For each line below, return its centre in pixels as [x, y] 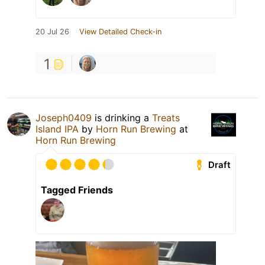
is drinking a [122, 118]
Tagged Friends [77, 190]
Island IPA [57, 129]
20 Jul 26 [52, 32]
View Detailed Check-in [120, 32]
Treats [166, 118]
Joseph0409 [64, 118]
